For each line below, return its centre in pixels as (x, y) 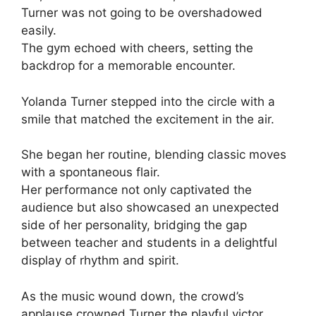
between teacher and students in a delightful (149, 243)
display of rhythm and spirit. (100, 261)
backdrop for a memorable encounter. (128, 66)
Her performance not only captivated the (136, 190)
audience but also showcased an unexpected (150, 208)
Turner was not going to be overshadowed (142, 13)
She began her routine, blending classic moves (154, 155)
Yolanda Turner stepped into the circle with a (148, 101)
